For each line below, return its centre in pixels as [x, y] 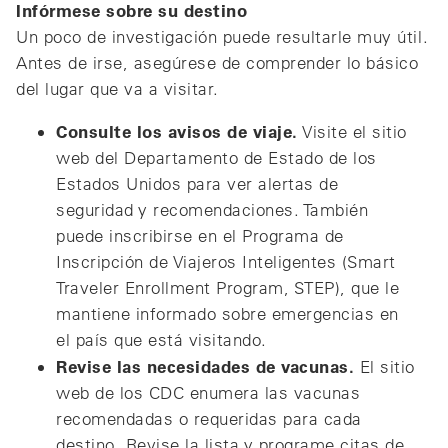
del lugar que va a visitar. [117, 88]
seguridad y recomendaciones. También [212, 209]
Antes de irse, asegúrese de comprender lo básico [217, 62]
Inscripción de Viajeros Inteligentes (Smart [226, 261]
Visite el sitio [352, 131]
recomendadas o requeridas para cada [209, 418]
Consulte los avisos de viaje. [177, 130]
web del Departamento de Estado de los [216, 157]
